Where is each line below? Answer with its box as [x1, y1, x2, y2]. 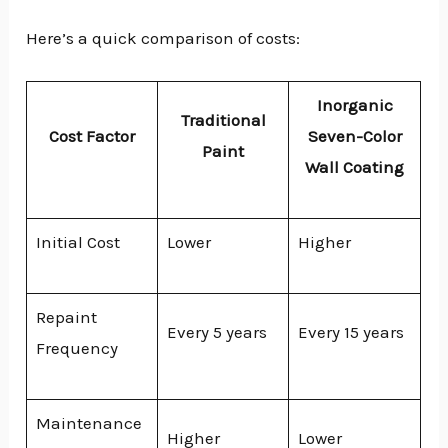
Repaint [35, 307, 97, 328]
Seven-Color [307, 126, 402, 147]
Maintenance [35, 413, 142, 434]
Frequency [35, 338, 118, 359]
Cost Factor [49, 126, 136, 147]
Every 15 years [297, 322, 404, 343]
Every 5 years [166, 322, 267, 343]
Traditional [180, 110, 266, 131]
